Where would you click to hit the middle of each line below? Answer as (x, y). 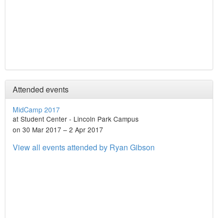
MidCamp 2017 (36, 109)
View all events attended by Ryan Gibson (84, 147)
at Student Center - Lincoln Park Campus (76, 119)
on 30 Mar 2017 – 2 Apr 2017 (58, 129)
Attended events (41, 89)
